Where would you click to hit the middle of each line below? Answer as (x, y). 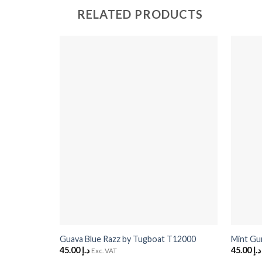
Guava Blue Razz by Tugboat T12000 (127, 239)
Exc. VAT (104, 251)
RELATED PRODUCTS (140, 14)
